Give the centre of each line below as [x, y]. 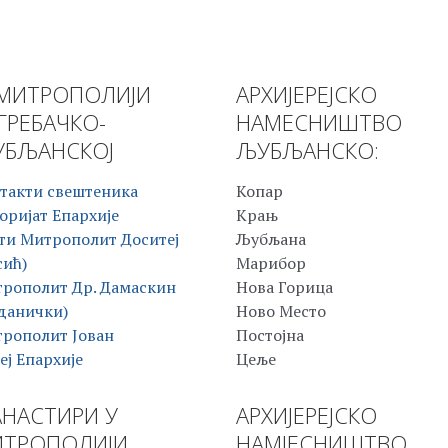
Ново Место [281, 311]
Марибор [271, 263]
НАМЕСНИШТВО [319, 122]
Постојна [270, 335]
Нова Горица [284, 287]
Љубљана [271, 239]
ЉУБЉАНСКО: [307, 150]
